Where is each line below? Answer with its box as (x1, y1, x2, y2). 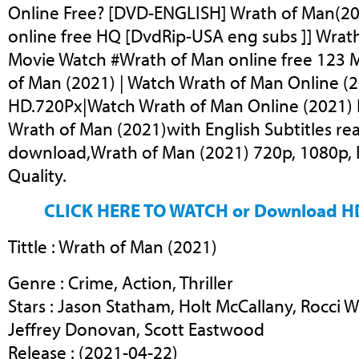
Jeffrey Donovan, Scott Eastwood (8, 317, 264, 341)
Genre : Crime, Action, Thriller (8, 270, 233, 294)
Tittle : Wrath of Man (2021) (8, 235, 217, 259)
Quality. (8, 163, 67, 187)
